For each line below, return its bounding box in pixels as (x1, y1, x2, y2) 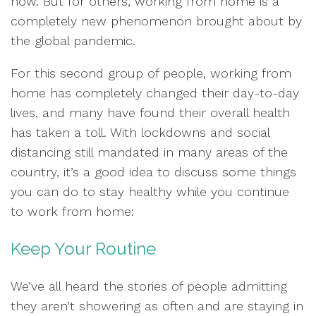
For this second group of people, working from (11, 66, 291, 80)
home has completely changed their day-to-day (11, 85, 299, 100)
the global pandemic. (11, 33, 135, 48)
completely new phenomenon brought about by (11, 13, 302, 28)
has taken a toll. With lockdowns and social (11, 125, 269, 140)
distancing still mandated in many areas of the (11, 145, 288, 159)
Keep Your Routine (11, 238, 156, 259)
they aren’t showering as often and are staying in (11, 298, 303, 313)
